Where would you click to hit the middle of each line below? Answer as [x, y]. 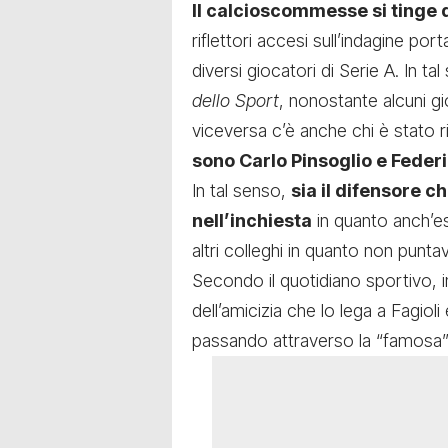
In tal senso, [241, 191]
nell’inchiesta [252, 221]
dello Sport [235, 101]
